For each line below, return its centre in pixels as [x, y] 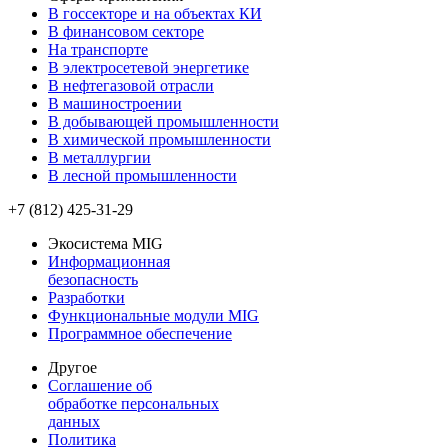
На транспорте [98, 49]
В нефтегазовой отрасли [131, 85]
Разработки [86, 297]
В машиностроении [115, 103]
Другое [72, 367]
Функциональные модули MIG [153, 315]
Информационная [109, 261]
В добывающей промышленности [163, 121]
